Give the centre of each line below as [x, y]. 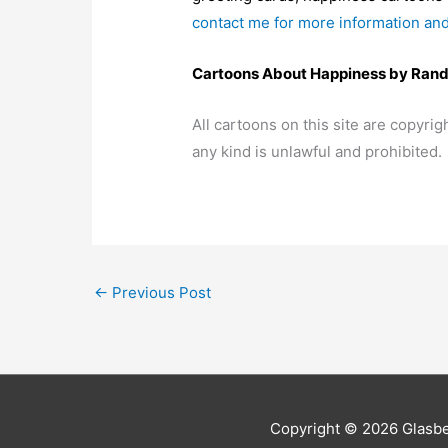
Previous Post [159, 293]
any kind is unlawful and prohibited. [317, 152]
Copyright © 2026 [336, 429]
